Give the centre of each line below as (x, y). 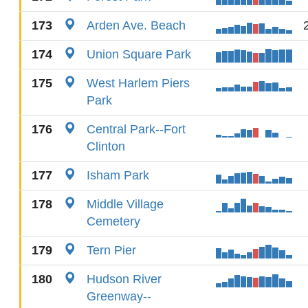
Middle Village (125, 204)
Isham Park (118, 175)
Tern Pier (111, 250)
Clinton (106, 146)
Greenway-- (119, 296)
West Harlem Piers (138, 83)
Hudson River (124, 279)
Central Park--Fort (136, 129)
